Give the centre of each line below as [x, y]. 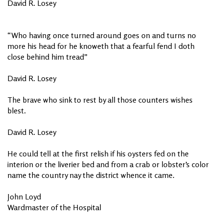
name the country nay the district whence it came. [91, 175]
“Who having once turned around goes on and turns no [102, 35]
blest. [17, 110]
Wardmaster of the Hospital [54, 207]
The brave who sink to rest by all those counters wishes [100, 99]
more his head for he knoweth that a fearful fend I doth [101, 46]
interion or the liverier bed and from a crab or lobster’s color [108, 164]
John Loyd [24, 196]
